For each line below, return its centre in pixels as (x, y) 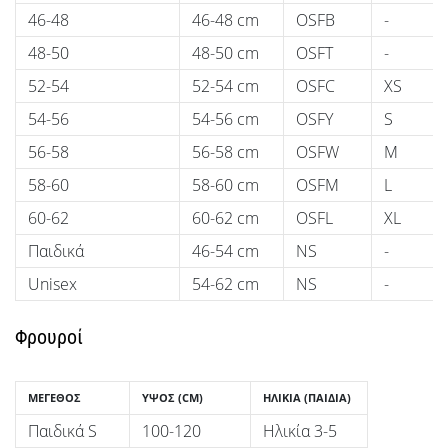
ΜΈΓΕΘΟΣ (54, 397)
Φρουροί (49, 337)
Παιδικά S (62, 431)
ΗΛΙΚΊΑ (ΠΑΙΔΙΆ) (307, 397)
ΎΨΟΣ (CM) (172, 397)
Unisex (52, 284)
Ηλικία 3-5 (300, 431)
